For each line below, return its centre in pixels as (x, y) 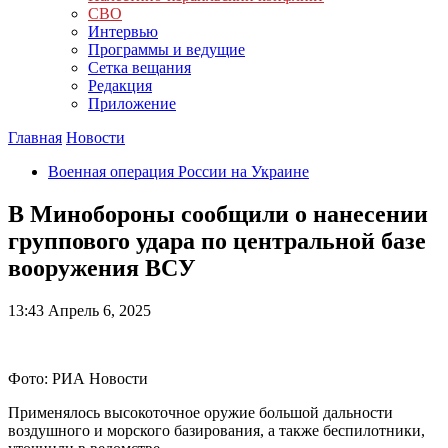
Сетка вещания (139, 67)
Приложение (132, 103)
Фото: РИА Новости (78, 378)
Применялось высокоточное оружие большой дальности (200, 412)
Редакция (120, 85)
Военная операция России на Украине (178, 171)
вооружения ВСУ (102, 267)
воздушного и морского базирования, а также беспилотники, (216, 430)
